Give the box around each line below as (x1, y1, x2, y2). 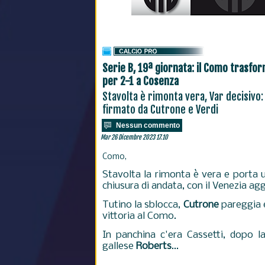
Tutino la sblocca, (102, 199, 183, 211)
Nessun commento (116, 121, 180, 130)
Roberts (136, 241, 172, 252)
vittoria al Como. (102, 211, 176, 222)
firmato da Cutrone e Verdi (102, 103, 218, 116)
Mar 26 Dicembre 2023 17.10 (101, 133, 168, 141)
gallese (102, 241, 136, 252)
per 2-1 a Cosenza (102, 75, 179, 88)
